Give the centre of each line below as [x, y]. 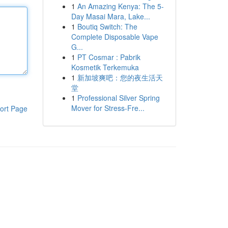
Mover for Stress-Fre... [108, 108]
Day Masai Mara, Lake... [110, 16]
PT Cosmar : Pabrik [109, 57]
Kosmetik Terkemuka [105, 67]
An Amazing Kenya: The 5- [120, 6]
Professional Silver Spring [118, 98]
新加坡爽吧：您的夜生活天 [120, 77]
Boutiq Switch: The [107, 26]
